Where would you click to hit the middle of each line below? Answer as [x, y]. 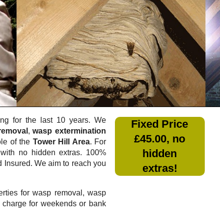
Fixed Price [160, 124]
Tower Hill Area [61, 141]
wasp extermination [69, 131]
